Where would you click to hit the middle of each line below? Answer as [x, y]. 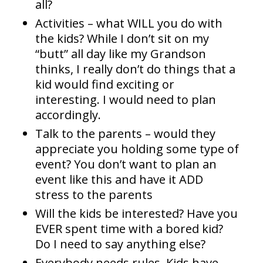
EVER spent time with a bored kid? [129, 228]
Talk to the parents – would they [125, 133]
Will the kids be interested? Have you [136, 213]
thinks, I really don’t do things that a [135, 69]
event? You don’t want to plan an [126, 164]
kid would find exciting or [105, 84]
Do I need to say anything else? [120, 244]
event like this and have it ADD [119, 179]
